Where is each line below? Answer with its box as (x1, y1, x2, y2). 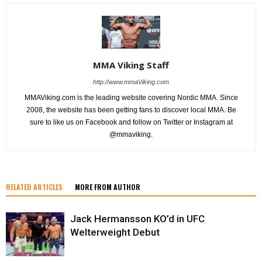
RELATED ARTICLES (6, 182, 63, 192)
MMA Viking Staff (93, 59, 169, 71)
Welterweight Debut (70, 226, 160, 239)
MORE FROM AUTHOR (75, 182, 140, 192)
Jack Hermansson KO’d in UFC (70, 213, 205, 225)
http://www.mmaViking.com (93, 78, 169, 86)
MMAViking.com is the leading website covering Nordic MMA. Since (24, 94, 238, 102)
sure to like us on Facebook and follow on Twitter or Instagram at (29, 118, 233, 127)
